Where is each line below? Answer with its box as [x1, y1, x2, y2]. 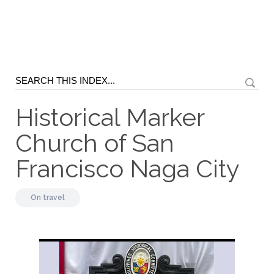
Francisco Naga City [15, 154, 240, 183]
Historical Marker [15, 103, 204, 131]
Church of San [15, 128, 174, 157]
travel [43, 193, 65, 202]
